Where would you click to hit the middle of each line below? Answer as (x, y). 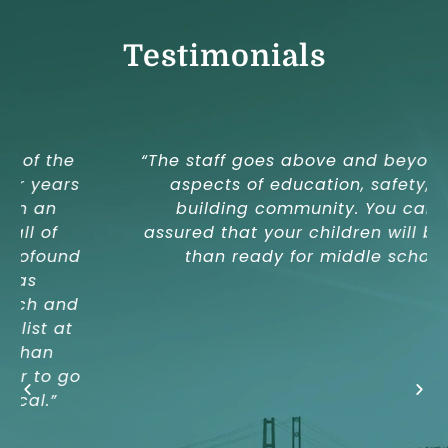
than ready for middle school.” (223, 257)
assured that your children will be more (223, 233)
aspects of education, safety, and (224, 185)
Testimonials (224, 55)
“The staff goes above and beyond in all (223, 161)
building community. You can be (223, 209)
